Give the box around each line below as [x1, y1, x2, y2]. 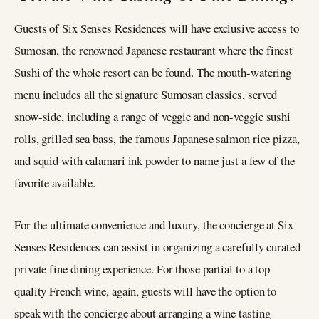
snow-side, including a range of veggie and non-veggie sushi [14, 108, 291, 125]
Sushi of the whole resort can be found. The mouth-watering [14, 64, 292, 81]
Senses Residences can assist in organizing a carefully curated [14, 239, 300, 256]
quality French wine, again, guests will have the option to [14, 283, 277, 300]
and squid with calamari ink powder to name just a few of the [14, 152, 295, 169]
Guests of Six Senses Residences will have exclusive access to [14, 20, 299, 37]
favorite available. [14, 174, 96, 192]
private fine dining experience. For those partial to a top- [14, 261, 275, 278]
